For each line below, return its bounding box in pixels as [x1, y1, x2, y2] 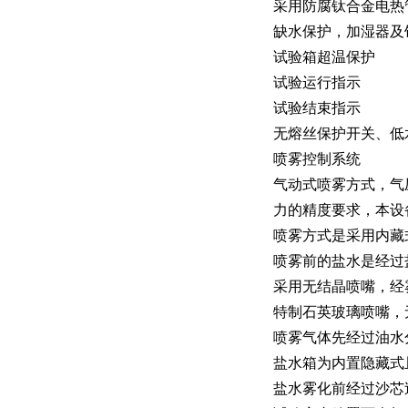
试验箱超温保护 [273, 49, 375, 65]
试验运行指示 [273, 75, 361, 90]
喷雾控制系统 [273, 151, 361, 167]
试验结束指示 [273, 100, 361, 116]
